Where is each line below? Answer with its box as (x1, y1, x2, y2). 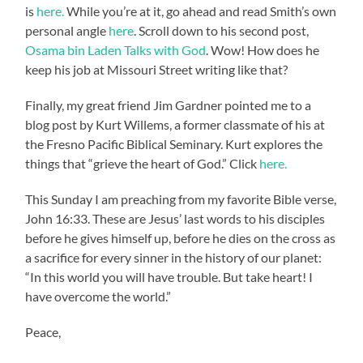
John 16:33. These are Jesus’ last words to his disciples (25, 210, 326, 226)
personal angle (25, 22, 109, 38)
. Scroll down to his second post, (134, 22, 310, 38)
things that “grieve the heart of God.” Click (25, 155, 260, 171)
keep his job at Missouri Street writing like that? (25, 61, 288, 77)
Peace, (25, 323, 62, 340)
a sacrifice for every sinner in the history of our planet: (25, 249, 322, 265)
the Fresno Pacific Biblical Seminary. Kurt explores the (25, 135, 323, 152)
